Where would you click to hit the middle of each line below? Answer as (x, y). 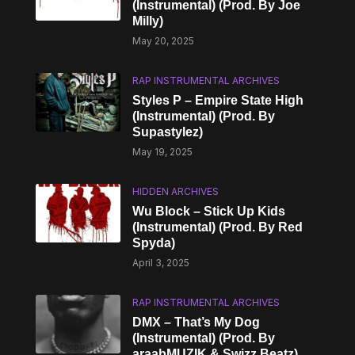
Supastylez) (168, 132)
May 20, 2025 (164, 41)
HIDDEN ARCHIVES (176, 191)
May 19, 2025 (163, 152)
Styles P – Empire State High (218, 100)
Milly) (148, 21)
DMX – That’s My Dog (197, 322)
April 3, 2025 (161, 263)
